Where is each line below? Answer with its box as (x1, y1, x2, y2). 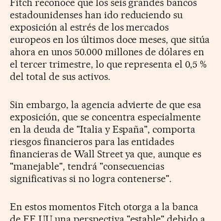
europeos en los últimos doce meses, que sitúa (10, 33, 210, 45)
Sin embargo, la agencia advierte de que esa (10, 98, 202, 110)
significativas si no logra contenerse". (10, 172, 172, 184)
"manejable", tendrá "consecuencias (10, 160, 165, 172)
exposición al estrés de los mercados (10, 21, 169, 33)
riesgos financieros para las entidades (10, 135, 175, 147)
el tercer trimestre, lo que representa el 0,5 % (10, 58, 207, 70)
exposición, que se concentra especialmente (10, 110, 201, 123)
